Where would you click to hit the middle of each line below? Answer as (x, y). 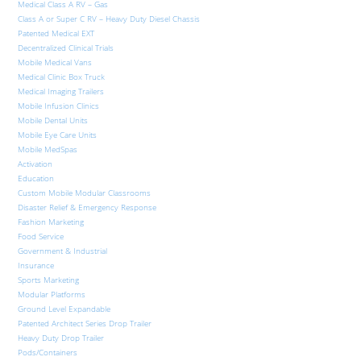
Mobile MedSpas (48, 149)
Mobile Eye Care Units (58, 135)
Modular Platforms (52, 295)
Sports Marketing (49, 280)
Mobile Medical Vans (55, 62)
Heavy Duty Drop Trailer (61, 338)
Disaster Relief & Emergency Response (87, 207)
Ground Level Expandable (64, 309)
